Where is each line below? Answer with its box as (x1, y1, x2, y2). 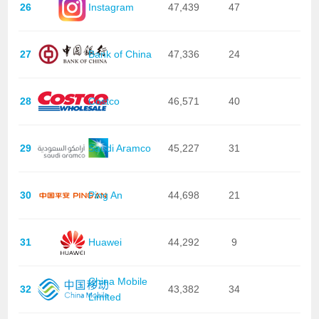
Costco (88, 95, 120, 108)
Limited (88, 291, 121, 303)
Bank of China (88, 48, 152, 61)
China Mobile (88, 276, 147, 288)
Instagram (88, 1, 134, 14)
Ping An (88, 189, 122, 202)
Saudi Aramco (88, 142, 151, 155)
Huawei (88, 236, 122, 249)
